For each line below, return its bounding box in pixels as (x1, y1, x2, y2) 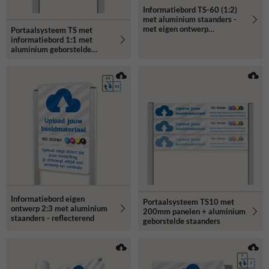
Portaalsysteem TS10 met (143, 196, 234, 207)
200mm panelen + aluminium (143, 206, 246, 216)
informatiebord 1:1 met (11, 34, 92, 44)
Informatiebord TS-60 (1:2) (143, 5, 237, 15)
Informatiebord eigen (11, 193, 85, 204)
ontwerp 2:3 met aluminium (11, 203, 107, 213)
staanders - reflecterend (11, 213, 94, 223)
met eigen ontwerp (143, 24, 208, 34)
